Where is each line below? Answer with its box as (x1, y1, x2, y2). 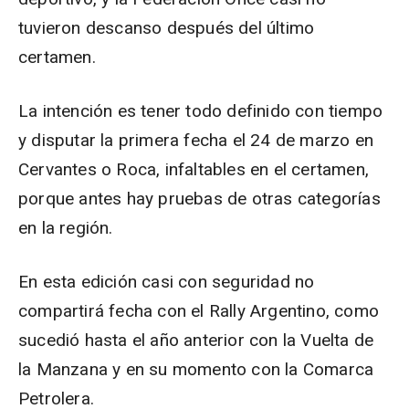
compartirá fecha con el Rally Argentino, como (18, 300, 380, 321)
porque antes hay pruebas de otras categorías (18, 188, 381, 209)
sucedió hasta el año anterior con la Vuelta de (18, 330, 374, 351)
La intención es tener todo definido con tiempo (18, 100, 383, 121)
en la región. (18, 217, 113, 238)
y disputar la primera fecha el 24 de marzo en (18, 130, 374, 151)
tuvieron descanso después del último (18, 17, 315, 38)
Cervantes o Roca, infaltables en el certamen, (18, 159, 370, 180)
